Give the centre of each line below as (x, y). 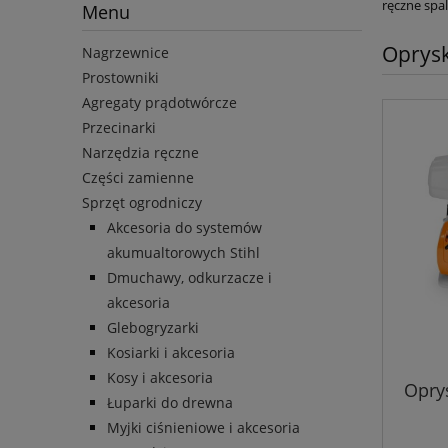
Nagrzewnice (125, 53)
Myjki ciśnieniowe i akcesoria (203, 428)
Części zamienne (138, 178)
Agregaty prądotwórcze (159, 103)
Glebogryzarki (153, 328)
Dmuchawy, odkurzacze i (189, 278)
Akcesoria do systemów (184, 228)
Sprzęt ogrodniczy (142, 203)
